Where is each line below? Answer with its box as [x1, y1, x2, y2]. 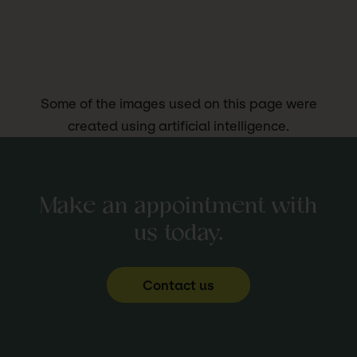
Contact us [143, 277, 214, 293]
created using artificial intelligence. [68, 118, 289, 135]
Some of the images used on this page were [40, 96, 317, 112]
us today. [134, 221, 223, 247]
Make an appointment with [40, 194, 317, 220]
